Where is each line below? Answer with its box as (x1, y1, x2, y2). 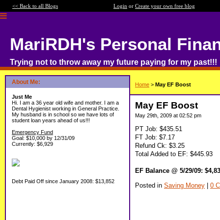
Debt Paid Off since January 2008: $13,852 (12, 178, 114, 184)
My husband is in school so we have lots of (12, 111, 114, 117)
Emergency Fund (12, 129, 53, 135)
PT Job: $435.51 (135, 125, 182, 133)
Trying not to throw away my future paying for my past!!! (10, 58, 217, 66)
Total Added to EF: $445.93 (135, 150, 213, 158)
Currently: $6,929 (12, 141, 53, 147)
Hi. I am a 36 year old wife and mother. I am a (12, 100, 119, 106)
